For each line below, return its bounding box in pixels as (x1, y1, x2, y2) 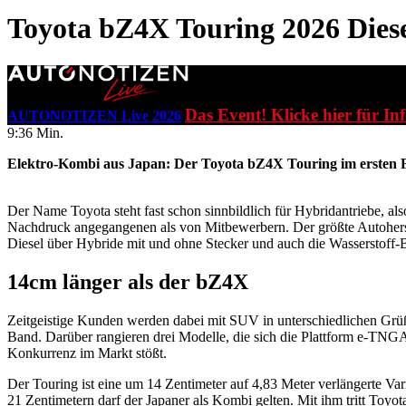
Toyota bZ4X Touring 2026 (7, 12, 340, 45)
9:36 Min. (7, 125, 63, 141)
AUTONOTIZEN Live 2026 (7, 108, 181, 124)
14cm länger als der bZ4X (7, 270, 248, 295)
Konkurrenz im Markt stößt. (7, 345, 167, 362)
